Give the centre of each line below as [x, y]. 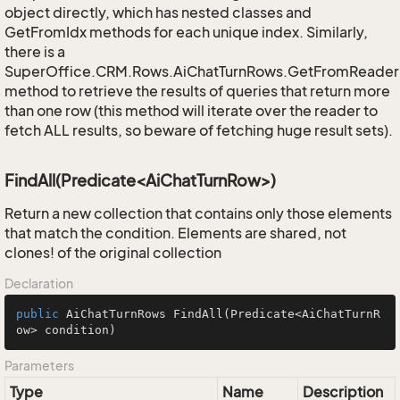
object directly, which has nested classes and [158, 12]
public [37, 314]
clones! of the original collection [113, 253]
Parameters [39, 366]
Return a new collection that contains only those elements [198, 213]
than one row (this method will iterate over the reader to [191, 111]
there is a [35, 52]
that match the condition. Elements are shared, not [175, 233]
